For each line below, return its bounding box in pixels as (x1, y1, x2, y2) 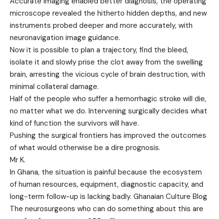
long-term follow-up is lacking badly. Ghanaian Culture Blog (10, 192, 207, 202)
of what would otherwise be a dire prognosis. (10, 143, 160, 153)
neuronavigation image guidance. (10, 33, 120, 43)
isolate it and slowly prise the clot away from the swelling (10, 57, 203, 67)
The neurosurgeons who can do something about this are (10, 204, 203, 214)
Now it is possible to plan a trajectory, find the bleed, (10, 45, 188, 55)
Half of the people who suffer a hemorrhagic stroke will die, (10, 94, 206, 104)
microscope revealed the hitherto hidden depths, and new (10, 8, 207, 19)
